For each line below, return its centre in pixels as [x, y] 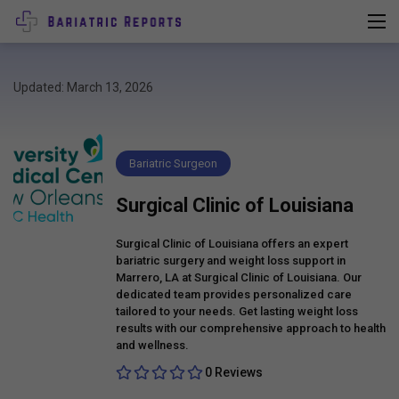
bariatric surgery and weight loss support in [231, 260]
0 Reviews [234, 373]
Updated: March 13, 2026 [83, 87]
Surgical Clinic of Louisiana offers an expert [232, 243]
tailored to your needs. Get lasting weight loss [237, 311]
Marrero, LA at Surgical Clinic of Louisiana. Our [239, 277]
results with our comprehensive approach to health [251, 328]
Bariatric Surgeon [173, 163]
